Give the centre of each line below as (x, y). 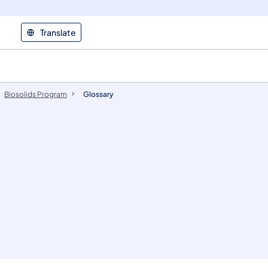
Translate (58, 32)
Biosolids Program (36, 94)
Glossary (98, 94)
